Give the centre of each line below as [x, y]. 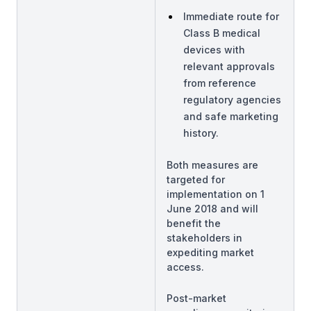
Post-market [196, 298]
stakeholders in [204, 238]
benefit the [194, 223]
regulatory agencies [232, 100]
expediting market [210, 252]
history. [201, 133]
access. [185, 267]
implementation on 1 [216, 194]
